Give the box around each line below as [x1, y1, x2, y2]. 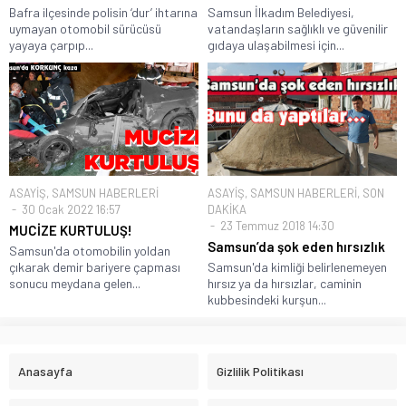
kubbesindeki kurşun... [208, 292, 326, 308]
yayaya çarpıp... [9, 36, 93, 53]
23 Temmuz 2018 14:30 [217, 218, 334, 234]
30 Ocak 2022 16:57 [19, 202, 121, 217]
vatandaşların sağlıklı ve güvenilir [208, 20, 388, 36]
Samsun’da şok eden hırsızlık [208, 238, 385, 256]
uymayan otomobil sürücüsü [9, 20, 161, 36]
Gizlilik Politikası [217, 363, 304, 380]
